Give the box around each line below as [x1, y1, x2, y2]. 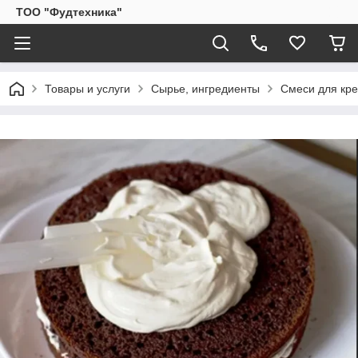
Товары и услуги [45, 82, 130, 95]
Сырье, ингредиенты [151, 82, 260, 95]
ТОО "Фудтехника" [16, 6, 122, 18]
